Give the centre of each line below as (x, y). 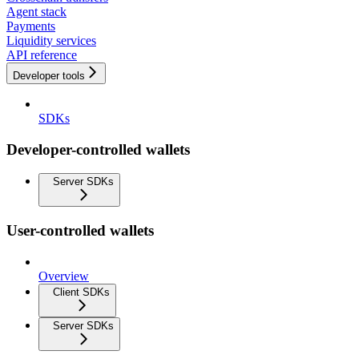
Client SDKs (81, 292)
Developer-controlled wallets (98, 149)
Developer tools (49, 75)
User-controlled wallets (80, 230)
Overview (64, 276)
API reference (42, 54)
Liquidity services (51, 40)
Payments (31, 26)
